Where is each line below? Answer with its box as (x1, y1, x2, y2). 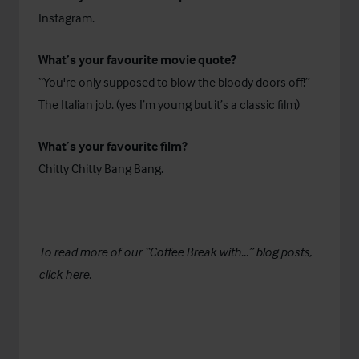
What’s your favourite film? (38, 138, 188, 154)
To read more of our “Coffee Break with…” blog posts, (38, 244, 312, 260)
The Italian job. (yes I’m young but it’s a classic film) (38, 96, 300, 112)
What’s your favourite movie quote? (38, 51, 236, 67)
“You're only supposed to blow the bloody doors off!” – (38, 74, 320, 90)
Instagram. (38, 10, 95, 26)
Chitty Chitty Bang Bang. (38, 160, 163, 176)
